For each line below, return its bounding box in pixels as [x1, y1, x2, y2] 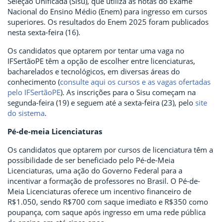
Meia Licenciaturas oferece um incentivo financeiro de [7, 186, 191, 197]
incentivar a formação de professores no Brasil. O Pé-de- [7, 176, 200, 186]
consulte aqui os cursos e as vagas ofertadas [60, 77, 211, 87]
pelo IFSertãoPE [7, 87, 60, 98]
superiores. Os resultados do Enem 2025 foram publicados [7, 17, 209, 27]
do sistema [7, 108, 45, 118]
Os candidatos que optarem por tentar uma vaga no [7, 46, 184, 56]
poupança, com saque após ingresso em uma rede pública [7, 207, 206, 218]
